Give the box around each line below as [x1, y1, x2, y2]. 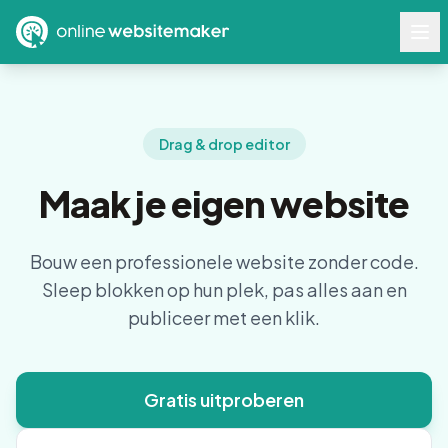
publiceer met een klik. [128, 306, 320, 329]
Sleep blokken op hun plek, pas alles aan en [41, 278, 407, 301]
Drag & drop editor [158, 135, 290, 153]
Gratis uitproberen [144, 388, 304, 411]
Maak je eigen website [38, 181, 410, 226]
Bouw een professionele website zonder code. [29, 250, 419, 273]
